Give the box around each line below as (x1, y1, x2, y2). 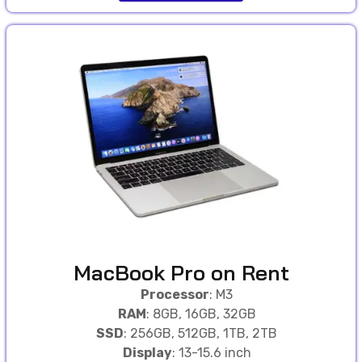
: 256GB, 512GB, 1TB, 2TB (124, 326, 277, 342)
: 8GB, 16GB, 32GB (145, 306, 256, 322)
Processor (141, 287, 209, 303)
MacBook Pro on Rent (73, 259, 289, 287)
